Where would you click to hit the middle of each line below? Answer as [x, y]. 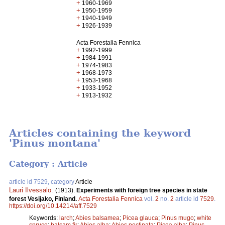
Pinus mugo [178, 218]
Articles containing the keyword [100, 133]
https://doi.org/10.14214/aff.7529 [53, 206]
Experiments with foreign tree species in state [142, 190]
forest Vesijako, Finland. [44, 199]
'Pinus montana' [55, 143]
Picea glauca [140, 218]
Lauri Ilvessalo [30, 190]
